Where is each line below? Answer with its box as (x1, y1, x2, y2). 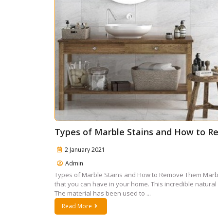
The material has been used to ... (54, 189, 151, 198)
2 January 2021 (65, 145, 105, 154)
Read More (62, 202, 92, 210)
